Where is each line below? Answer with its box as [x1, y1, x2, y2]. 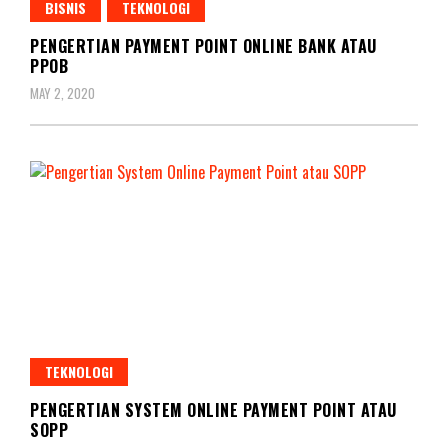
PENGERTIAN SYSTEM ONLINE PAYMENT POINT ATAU [30, 397, 397, 422]
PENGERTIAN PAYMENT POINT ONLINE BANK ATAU [30, 33, 377, 58]
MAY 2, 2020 [30, 82, 95, 103]
